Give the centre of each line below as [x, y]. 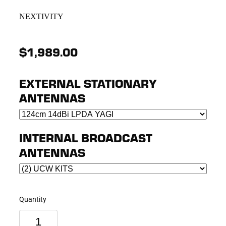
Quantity [33, 199]
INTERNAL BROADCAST [86, 137]
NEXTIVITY [41, 16]
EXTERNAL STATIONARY [88, 83]
